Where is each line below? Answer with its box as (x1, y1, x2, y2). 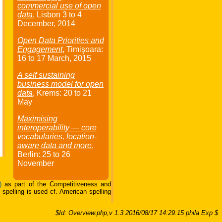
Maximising (17, 114, 57, 123)
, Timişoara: (62, 45, 103, 54)
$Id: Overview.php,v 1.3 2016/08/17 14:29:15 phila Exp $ (55, 209, 218, 217)
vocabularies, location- (17, 132, 97, 141)
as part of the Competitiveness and (1, 180, 111, 188)
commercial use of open (17, 1, 101, 10)
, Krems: (33, 89, 63, 98)
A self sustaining (17, 71, 75, 80)
